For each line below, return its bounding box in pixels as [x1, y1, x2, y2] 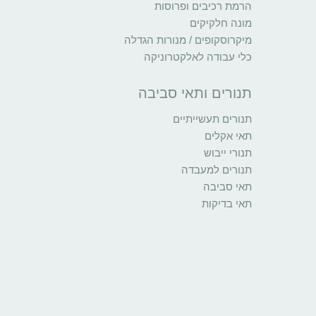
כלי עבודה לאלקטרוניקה [144, 51, 252, 63]
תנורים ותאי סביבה [138, 85, 252, 102]
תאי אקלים [205, 130, 252, 142]
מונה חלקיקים [190, 17, 252, 30]
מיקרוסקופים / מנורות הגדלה [124, 34, 252, 47]
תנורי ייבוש [204, 147, 252, 159]
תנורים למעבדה [181, 164, 252, 176]
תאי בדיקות [202, 197, 252, 210]
